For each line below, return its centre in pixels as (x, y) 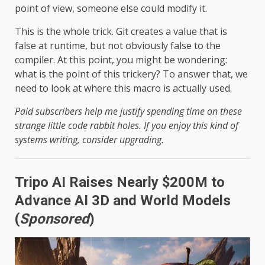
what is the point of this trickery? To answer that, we (131, 74)
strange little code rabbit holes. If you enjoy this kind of (127, 125)
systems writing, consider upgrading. (89, 139)
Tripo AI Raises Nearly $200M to (120, 182)
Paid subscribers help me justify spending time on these (128, 111)
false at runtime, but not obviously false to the (118, 45)
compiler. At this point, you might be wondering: (121, 59)
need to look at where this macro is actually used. (123, 88)
